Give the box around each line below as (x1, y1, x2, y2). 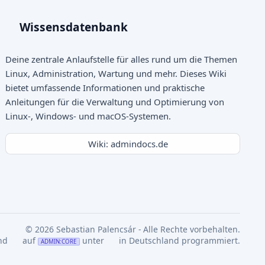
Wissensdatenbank (19, 19, 128, 35)
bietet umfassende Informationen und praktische (5, 82, 205, 94)
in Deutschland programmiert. (117, 235, 240, 247)
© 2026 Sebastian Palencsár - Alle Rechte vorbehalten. (25, 224, 240, 235)
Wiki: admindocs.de (88, 137, 169, 150)
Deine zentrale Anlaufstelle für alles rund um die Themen (5, 53, 237, 66)
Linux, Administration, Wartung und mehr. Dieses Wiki (5, 67, 227, 80)
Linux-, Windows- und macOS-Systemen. (5, 110, 171, 122)
